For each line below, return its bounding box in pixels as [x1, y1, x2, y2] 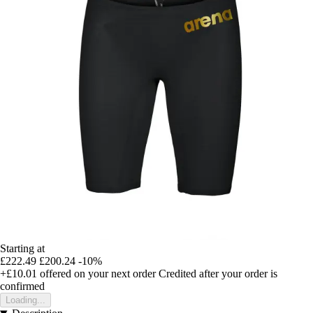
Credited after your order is [159, 268, 277, 280]
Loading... [6, 295, 45, 306]
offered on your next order [37, 268, 156, 280]
